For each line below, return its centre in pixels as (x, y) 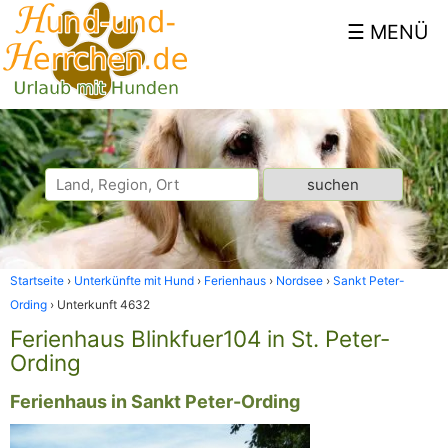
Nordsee (299, 280)
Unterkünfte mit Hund (134, 280)
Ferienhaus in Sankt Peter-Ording (155, 401)
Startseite (37, 280)
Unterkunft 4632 (103, 304)
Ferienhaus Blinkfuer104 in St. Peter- (200, 338)
